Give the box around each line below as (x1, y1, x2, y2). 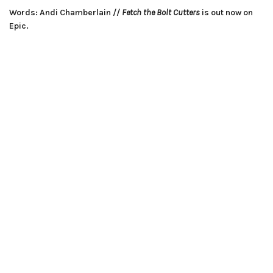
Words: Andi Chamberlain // (9, 7, 122, 18)
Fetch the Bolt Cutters (122, 7, 200, 18)
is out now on (200, 7, 253, 18)
